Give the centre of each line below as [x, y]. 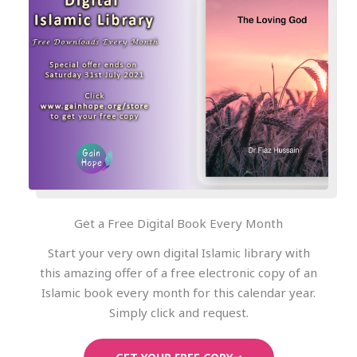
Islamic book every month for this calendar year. [178, 292]
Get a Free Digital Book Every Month [178, 223]
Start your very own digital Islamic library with [178, 252]
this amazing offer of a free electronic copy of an [178, 272]
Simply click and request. [178, 312]
